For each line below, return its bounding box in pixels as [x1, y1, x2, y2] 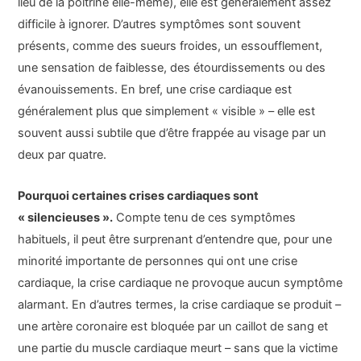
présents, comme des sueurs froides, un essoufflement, [18, 39, 323, 54]
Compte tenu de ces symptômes [113, 210, 297, 225]
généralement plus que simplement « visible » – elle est [18, 104, 316, 119]
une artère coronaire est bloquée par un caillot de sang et [18, 318, 329, 334]
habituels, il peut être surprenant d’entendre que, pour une [18, 231, 333, 247]
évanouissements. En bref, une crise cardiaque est [18, 82, 293, 98]
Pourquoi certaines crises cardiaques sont [18, 188, 259, 203]
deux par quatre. [18, 147, 107, 163]
